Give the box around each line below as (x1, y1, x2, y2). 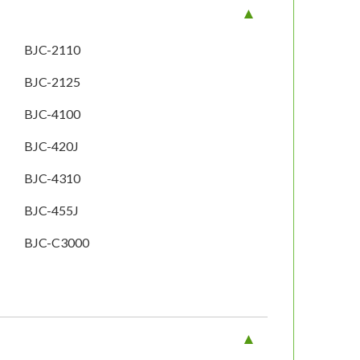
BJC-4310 (24, 170, 81, 186)
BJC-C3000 (24, 235, 90, 251)
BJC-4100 (24, 106, 81, 122)
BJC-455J (24, 202, 80, 219)
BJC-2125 (24, 74, 81, 90)
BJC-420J (24, 138, 80, 154)
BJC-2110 (24, 42, 81, 58)
